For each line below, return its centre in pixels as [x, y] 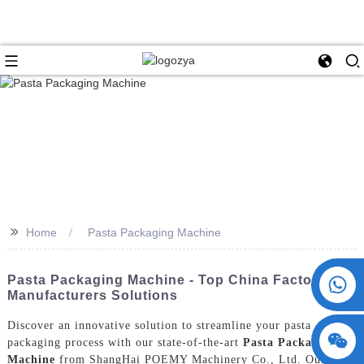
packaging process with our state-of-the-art [125, 342]
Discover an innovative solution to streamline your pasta [159, 325]
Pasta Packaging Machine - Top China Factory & [173, 279]
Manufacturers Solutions [92, 295]
